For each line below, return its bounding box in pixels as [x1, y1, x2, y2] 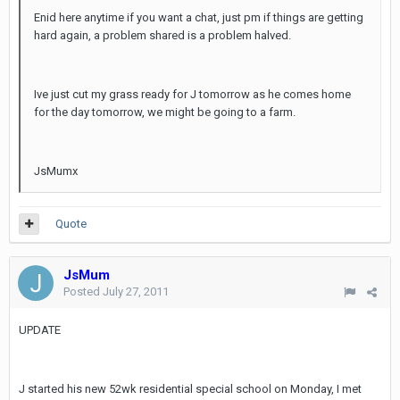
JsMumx [34, 164, 78, 178]
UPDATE [19, 323, 61, 337]
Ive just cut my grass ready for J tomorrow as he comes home [34, 87, 351, 101]
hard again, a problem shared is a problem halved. [34, 29, 291, 42]
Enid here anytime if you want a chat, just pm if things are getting [34, 11, 363, 24]
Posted [63, 285, 103, 298]
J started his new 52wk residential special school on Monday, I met [19, 382, 362, 396]
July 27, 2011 [103, 285, 169, 298]
